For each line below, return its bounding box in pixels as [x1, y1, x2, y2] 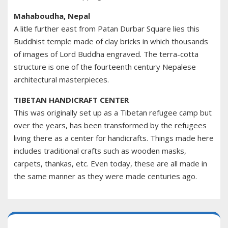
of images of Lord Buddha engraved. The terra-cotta [14, 49, 198, 60]
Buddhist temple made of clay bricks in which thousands [14, 36, 208, 47]
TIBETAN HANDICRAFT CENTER [14, 95, 129, 105]
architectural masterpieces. [14, 74, 109, 85]
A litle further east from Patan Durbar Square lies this [14, 23, 199, 34]
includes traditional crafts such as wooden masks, [14, 146, 186, 156]
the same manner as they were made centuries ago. [14, 171, 197, 182]
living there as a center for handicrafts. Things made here [14, 133, 214, 144]
